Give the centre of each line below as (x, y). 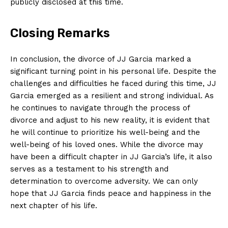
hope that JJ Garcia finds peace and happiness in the (111, 193)
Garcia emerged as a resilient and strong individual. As (112, 95)
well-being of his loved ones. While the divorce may (107, 144)
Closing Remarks (60, 33)
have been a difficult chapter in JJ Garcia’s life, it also (111, 156)
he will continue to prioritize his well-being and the (105, 132)
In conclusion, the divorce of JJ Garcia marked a (101, 59)
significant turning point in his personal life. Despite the (113, 71)
